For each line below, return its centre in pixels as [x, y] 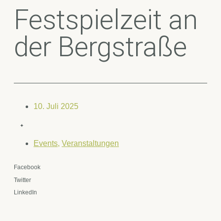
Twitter [22, 180]
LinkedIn [25, 193]
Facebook [27, 167]
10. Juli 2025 [56, 107]
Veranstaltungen [90, 144]
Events [46, 144]
